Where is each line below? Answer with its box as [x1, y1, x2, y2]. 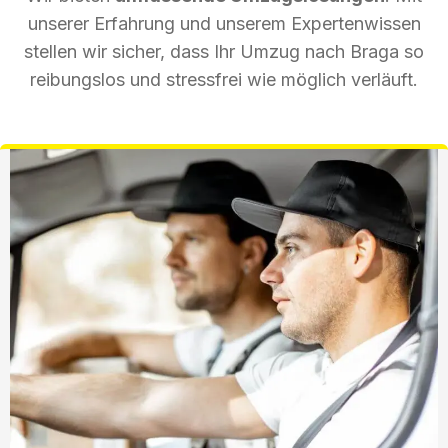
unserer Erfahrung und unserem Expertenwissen [27, 12, 421, 34]
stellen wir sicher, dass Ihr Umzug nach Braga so [24, 40, 424, 62]
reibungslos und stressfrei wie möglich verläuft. [30, 68, 418, 90]
